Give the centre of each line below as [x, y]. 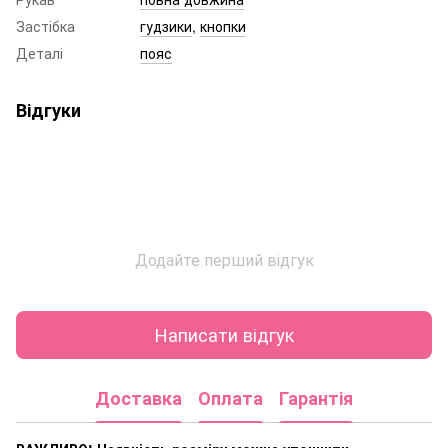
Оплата [230, 398]
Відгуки [48, 109]
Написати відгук [224, 334]
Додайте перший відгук [224, 259]
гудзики [166, 25]
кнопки [223, 25]
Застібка [45, 25]
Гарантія [316, 398]
